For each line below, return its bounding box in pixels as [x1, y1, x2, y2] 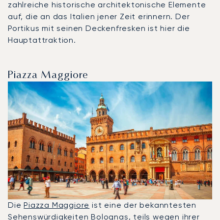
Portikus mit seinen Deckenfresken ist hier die [8, 23, 190, 33]
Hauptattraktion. [8, 35, 76, 45]
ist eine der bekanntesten [89, 200, 197, 210]
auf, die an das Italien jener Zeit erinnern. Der [8, 11, 190, 21]
